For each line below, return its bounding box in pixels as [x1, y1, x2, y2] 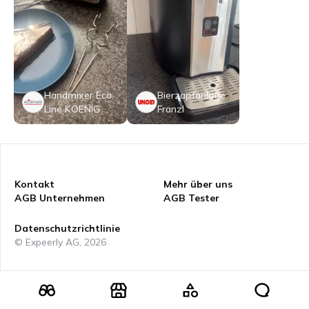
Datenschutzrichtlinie [14, 222, 120, 235]
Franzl [157, 103, 184, 115]
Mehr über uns [163, 178, 232, 190]
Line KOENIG [44, 103, 100, 115]
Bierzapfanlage [157, 89, 226, 101]
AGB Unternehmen [14, 192, 105, 204]
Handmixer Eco [44, 89, 112, 101]
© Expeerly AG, [14, 236, 84, 248]
